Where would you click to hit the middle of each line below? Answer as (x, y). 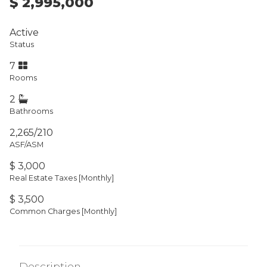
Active (24, 32)
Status (22, 44)
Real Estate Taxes (44, 178)
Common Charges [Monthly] (63, 211)
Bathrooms (31, 111)
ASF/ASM (27, 144)
